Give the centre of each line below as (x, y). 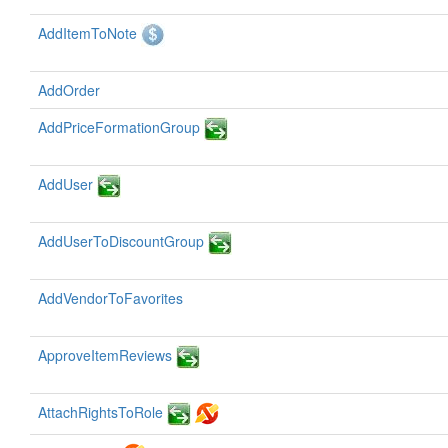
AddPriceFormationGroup (119, 127)
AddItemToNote (87, 33)
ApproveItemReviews (105, 355)
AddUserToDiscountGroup (121, 241)
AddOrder (69, 90)
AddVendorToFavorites (110, 298)
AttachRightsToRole (100, 412)
